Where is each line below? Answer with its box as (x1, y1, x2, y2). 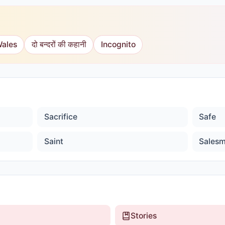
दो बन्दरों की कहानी (31, 39, 86, 49)
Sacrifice (44, 112, 77, 122)
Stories (131, 210, 157, 220)
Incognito (100, 39, 136, 49)
